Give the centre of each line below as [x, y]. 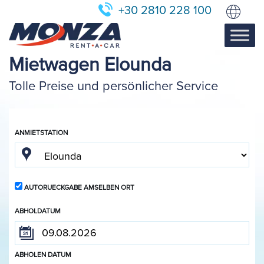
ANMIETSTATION [41, 133]
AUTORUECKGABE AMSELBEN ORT [79, 187]
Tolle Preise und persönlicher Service [113, 86]
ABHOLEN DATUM [43, 255]
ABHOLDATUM [38, 211]
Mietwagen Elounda [90, 65]
